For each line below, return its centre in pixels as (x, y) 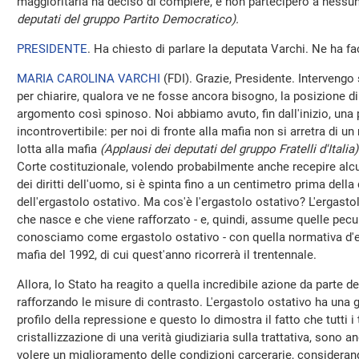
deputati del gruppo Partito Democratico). (128, 19)
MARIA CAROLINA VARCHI (89, 79)
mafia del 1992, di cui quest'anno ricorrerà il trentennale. (167, 255)
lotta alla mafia (58, 149)
